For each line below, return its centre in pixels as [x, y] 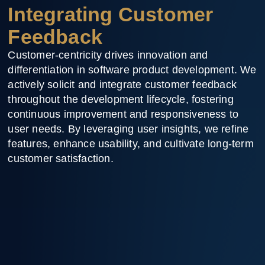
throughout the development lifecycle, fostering [121, 99]
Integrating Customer [111, 14]
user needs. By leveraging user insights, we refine [128, 129]
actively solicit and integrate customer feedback [122, 84]
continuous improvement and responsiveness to [123, 114]
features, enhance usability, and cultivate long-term [131, 143]
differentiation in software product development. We [132, 70]
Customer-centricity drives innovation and [108, 55]
